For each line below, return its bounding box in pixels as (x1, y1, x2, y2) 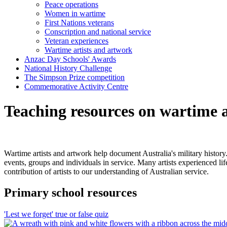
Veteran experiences (45, 36, 108, 45)
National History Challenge (24, 63, 112, 72)
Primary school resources (4, 186, 137, 200)
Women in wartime (45, 9, 105, 18)
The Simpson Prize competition (24, 72, 125, 82)
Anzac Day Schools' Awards (24, 54, 116, 63)
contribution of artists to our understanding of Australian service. (4, 167, 209, 176)
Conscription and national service (45, 27, 151, 36)
